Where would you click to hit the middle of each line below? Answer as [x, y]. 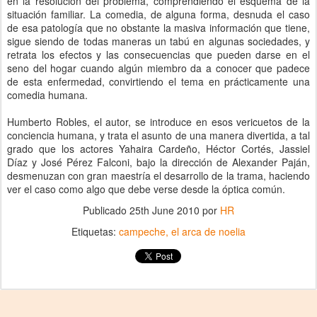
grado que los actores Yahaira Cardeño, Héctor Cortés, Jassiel [158, 149]
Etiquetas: [95, 231]
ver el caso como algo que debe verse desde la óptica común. [146, 189]
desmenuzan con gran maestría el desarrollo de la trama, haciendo [158, 175]
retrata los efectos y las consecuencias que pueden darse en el [158, 54]
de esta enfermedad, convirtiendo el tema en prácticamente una [158, 81]
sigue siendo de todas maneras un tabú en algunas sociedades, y [158, 41]
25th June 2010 [165, 210]
